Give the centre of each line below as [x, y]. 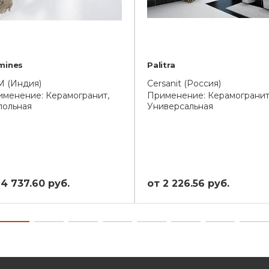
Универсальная [180, 106]
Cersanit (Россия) [184, 83]
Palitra [161, 65]
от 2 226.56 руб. [188, 183]
